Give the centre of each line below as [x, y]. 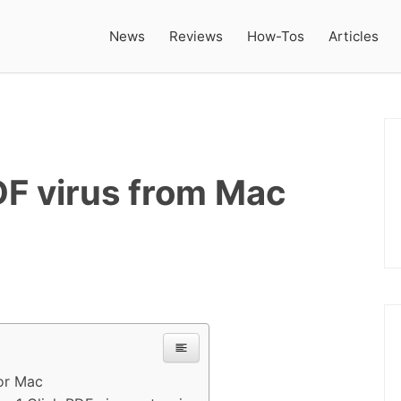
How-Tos [276, 36]
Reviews [196, 36]
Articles [354, 36]
